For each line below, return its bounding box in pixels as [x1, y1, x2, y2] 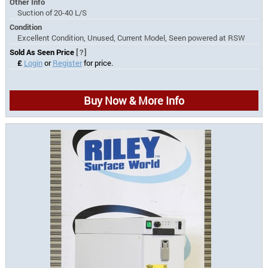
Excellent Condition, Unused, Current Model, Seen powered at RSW [17, 32, 245, 42]
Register [52, 57, 82, 68]
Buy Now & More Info [83, 93, 184, 108]
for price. [81, 57, 113, 68]
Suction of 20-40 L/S [17, 7, 87, 17]
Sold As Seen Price [10, 47, 77, 57]
